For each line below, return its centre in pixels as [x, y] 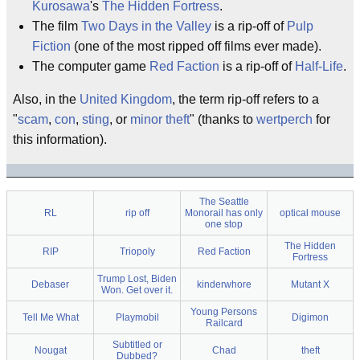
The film [57, 26]
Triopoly [137, 252]
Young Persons [224, 312]
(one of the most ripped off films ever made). [196, 46]
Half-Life [319, 66]
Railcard [224, 323]
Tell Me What [50, 317]
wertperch [284, 119]
